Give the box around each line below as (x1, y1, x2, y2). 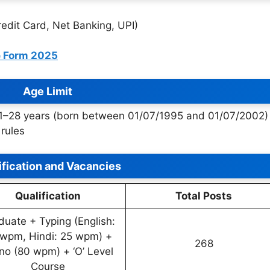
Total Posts (175, 190, 232, 202)
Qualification (14, 190, 81, 202)
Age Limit (23, 84, 72, 98)
